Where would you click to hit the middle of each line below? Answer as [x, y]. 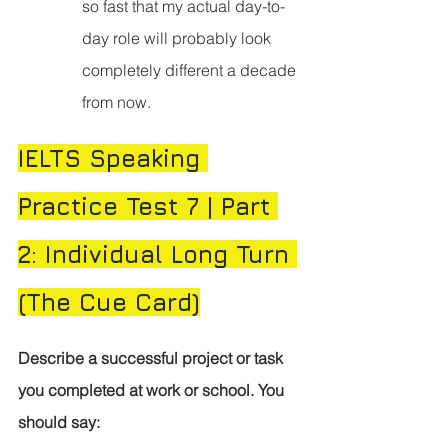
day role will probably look [178, 38]
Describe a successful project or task [152, 358]
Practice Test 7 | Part [148, 206]
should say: [59, 422]
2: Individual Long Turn [157, 254]
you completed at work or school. [136, 390]
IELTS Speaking [113, 158]
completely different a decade [191, 70]
